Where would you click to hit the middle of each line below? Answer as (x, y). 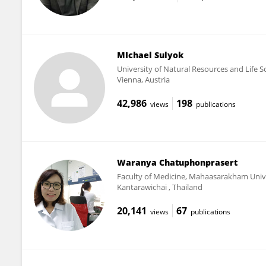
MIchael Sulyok (150, 55)
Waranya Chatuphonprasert (177, 162)
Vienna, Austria (143, 79)
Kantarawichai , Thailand (159, 187)
